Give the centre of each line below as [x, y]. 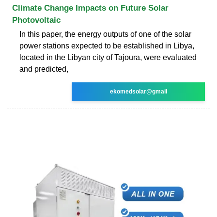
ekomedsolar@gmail [138, 91]
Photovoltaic [36, 20]
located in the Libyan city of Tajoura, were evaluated [108, 57]
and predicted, [44, 69]
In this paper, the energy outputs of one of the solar [105, 34]
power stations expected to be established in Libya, [107, 46]
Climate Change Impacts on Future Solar [90, 8]
